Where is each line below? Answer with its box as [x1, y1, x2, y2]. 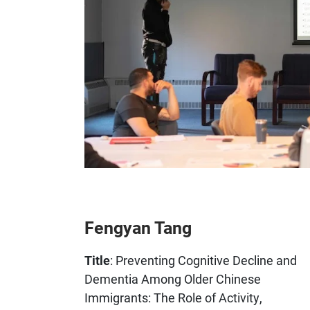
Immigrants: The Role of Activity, [84, 289, 262, 306]
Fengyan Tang [84, 216, 192, 239]
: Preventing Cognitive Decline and [110, 251, 297, 268]
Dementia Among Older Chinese [84, 270, 261, 287]
